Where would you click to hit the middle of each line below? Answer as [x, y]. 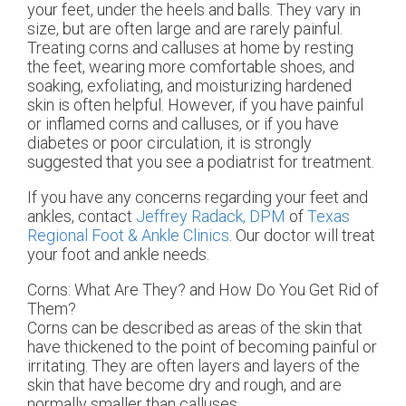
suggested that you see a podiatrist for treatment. [203, 162]
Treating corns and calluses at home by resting [190, 48]
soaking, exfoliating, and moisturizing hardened [189, 86]
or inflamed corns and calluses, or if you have [183, 124]
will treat [343, 236]
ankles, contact [82, 217]
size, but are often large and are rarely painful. [185, 29]
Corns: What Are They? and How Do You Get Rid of [203, 290]
